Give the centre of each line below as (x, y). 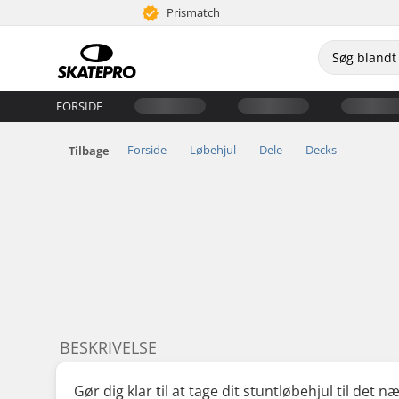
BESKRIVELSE (108, 347)
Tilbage (89, 150)
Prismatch (192, 12)
